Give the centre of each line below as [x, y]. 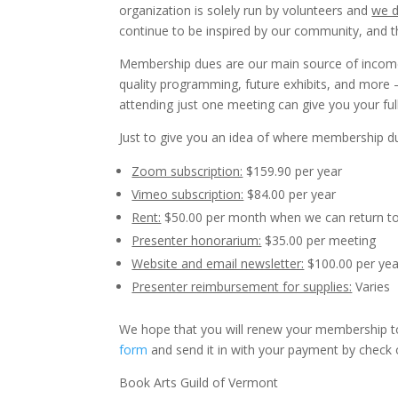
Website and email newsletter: [218, 263]
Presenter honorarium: [197, 240]
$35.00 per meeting [319, 240]
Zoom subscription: [187, 171]
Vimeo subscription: [188, 194]
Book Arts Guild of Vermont [199, 382]
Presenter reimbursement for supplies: [242, 287]
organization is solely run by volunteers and [246, 10]
